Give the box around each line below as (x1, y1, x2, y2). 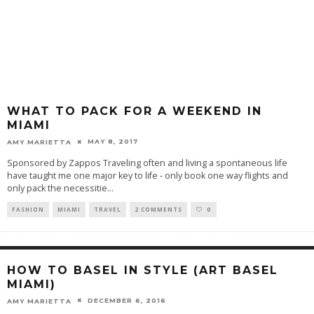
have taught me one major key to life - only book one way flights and (7, 169, 288, 182)
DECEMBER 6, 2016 (88, 296, 166, 304)
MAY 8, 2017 (88, 137, 138, 146)
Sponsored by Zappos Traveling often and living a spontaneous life (7, 156, 287, 169)
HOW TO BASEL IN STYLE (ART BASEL (7, 263, 278, 277)
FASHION (12, 205, 44, 213)
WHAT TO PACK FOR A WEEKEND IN (7, 104, 262, 118)
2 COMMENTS (135, 205, 182, 213)
